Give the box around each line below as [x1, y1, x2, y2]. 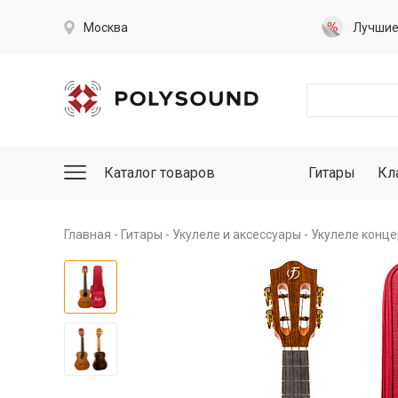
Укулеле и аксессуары [172, 227, 301, 242]
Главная [64, 227, 111, 242]
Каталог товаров [104, 164, 215, 181]
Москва [84, 20, 128, 35]
